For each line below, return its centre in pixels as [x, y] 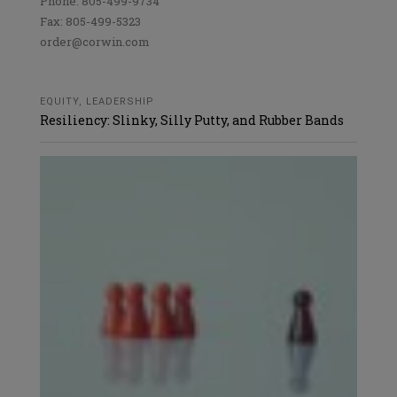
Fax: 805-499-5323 [90, 21]
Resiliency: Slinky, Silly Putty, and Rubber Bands [192, 120]
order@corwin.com [95, 41]
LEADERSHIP [120, 101]
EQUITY [59, 101]
